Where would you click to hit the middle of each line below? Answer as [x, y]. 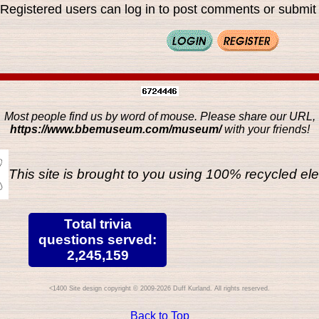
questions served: [98, 240]
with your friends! [265, 129]
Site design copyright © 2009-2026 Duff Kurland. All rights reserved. [169, 289]
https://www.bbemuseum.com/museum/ [115, 129]
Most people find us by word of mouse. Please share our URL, [159, 116]
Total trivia [98, 224]
